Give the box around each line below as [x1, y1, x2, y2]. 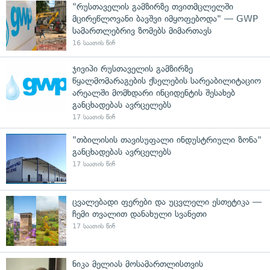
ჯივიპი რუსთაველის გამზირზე [72, 63, 193, 74]
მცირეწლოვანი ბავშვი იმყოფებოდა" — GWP [72, 13, 258, 24]
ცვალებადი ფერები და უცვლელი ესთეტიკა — [72, 196, 262, 207]
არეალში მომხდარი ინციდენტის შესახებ [72, 87, 235, 98]
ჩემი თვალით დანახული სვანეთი [72, 208, 207, 219]
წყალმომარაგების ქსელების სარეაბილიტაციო [72, 75, 261, 86]
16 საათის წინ [72, 39, 115, 47]
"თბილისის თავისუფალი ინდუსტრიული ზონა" [72, 134, 262, 145]
